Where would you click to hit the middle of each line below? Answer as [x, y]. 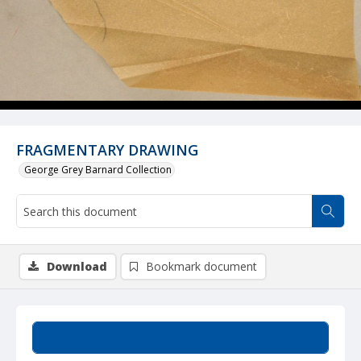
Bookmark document [201, 266]
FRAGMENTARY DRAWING [107, 150]
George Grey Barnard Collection [98, 170]
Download [77, 266]
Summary [180, 337]
